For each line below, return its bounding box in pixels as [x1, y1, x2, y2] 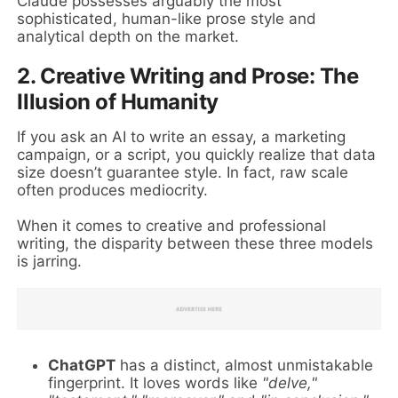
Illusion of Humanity [17, 88, 219, 115]
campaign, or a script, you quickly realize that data [17, 145, 377, 163]
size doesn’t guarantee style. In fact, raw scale [17, 163, 349, 181]
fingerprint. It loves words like [48, 373, 263, 392]
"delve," [262, 373, 318, 392]
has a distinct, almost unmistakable [115, 355, 374, 374]
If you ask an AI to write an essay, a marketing [17, 127, 346, 146]
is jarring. [17, 251, 83, 270]
